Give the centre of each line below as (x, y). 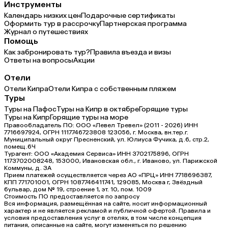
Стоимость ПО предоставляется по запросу (72, 197)
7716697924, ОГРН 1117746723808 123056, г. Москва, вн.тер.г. (96, 133)
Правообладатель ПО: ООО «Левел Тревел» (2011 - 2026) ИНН (101, 125)
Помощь (21, 41)
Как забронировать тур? (47, 52)
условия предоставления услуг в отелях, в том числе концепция (103, 218)
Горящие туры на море (89, 118)
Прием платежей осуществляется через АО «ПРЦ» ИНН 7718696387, (108, 175)
